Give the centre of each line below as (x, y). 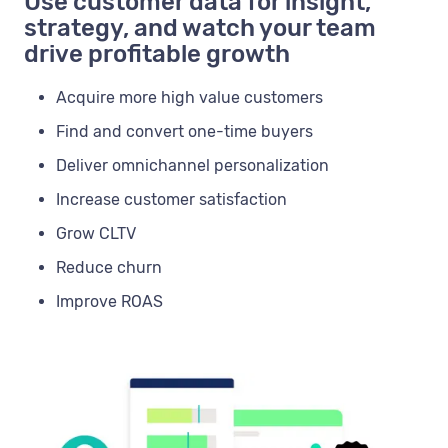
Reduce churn (109, 267)
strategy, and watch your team (200, 27)
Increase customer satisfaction (171, 199)
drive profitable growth (157, 53)
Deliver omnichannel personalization (192, 165)
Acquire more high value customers (189, 97)
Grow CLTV (96, 233)
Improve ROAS (109, 301)
